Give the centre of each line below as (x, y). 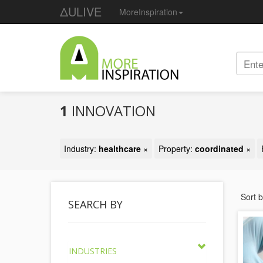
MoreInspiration (148, 12)
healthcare (120, 149)
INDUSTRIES (93, 251)
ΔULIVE (81, 11)
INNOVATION (112, 111)
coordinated (219, 149)
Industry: (81, 149)
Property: (177, 149)
